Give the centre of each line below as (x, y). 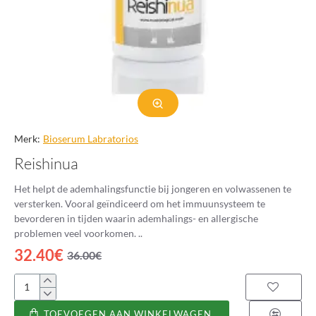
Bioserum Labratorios (91, 139)
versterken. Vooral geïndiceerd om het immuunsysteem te (140, 203)
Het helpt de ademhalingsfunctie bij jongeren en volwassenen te (153, 189)
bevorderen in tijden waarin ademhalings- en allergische (136, 218)
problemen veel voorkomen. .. (78, 233)
